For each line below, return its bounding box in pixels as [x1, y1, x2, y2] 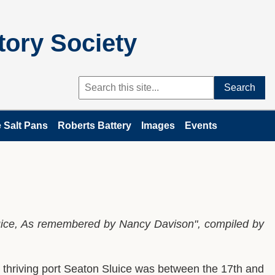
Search [224, 82, 255, 93]
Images [141, 120, 175, 131]
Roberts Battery [58, 120, 131, 131]
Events [185, 120, 217, 131]
